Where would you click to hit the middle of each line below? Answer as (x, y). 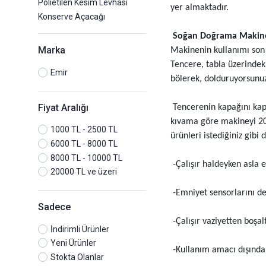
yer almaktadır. (199, 8)
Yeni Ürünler (73, 243)
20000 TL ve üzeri (84, 172)
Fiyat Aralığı (63, 107)
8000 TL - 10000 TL (86, 158)
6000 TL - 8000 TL (84, 144)
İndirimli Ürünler (80, 229)
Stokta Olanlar (77, 257)
